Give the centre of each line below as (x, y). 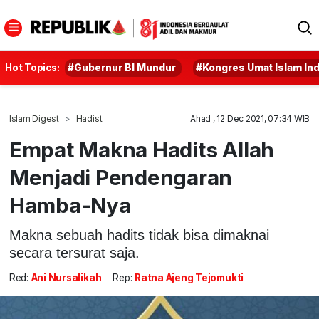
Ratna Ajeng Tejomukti (190, 278)
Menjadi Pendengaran (121, 177)
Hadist (89, 119)
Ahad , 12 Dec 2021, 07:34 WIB (250, 119)
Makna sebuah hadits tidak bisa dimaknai (139, 235)
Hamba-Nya (70, 205)
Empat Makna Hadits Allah (142, 150)
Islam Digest (34, 119)
